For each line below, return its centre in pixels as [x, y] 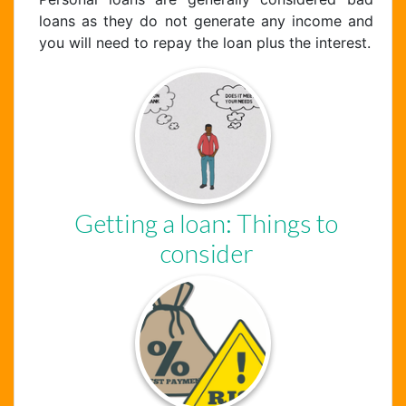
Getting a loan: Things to [206, 222]
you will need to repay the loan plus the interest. [205, 42]
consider [206, 252]
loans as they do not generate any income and [206, 20]
